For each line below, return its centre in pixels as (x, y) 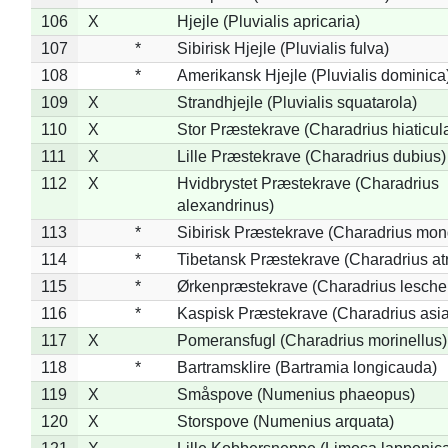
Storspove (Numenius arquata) (285, 421)
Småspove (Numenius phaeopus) (295, 394)
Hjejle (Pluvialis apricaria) (268, 21)
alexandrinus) (225, 205)
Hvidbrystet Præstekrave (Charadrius (307, 183)
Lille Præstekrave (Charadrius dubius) (311, 156)
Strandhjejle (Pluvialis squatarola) (296, 102)
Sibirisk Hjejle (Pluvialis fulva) (282, 48)
